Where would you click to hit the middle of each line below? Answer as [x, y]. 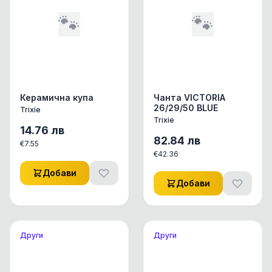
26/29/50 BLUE [186, 108]
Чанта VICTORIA [189, 97]
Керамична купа [57, 97]
